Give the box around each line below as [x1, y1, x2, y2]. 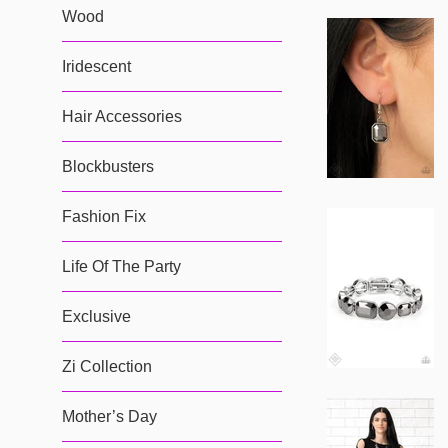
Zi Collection [62, 358, 152, 375]
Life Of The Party [62, 258, 181, 275]
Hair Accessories [62, 108, 182, 125]
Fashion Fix [62, 208, 146, 225]
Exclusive [62, 308, 131, 325]
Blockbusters [62, 158, 154, 175]
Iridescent [62, 58, 131, 75]
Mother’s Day [62, 408, 157, 425]
